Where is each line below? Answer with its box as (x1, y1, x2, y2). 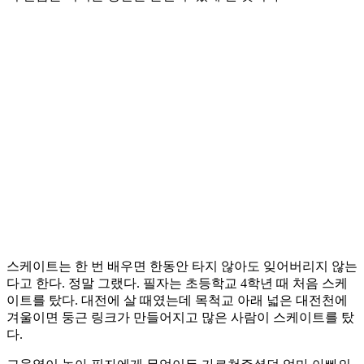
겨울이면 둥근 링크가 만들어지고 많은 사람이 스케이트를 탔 (6, 310, 354, 325)
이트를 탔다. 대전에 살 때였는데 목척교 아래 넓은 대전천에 (6, 293, 348, 308)
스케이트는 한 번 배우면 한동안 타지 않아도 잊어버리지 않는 (6, 259, 357, 274)
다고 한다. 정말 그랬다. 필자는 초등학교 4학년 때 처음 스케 (6, 276, 348, 291)
